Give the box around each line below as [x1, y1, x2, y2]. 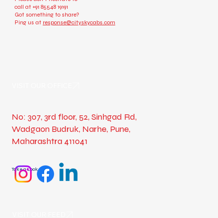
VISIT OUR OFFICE [12, 81, 72, 90]
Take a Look [12, 166, 38, 172]
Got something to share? [14, 11, 79, 18]
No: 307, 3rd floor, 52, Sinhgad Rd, [12, 111, 137, 123]
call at [14, 3, 33, 11]
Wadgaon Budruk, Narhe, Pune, [12, 124, 130, 135]
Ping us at [14, 19, 43, 26]
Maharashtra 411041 [12, 136, 88, 147]
